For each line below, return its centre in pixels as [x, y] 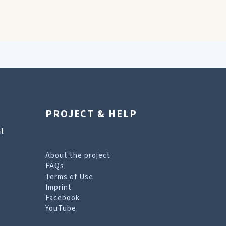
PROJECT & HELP [91, 114]
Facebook [62, 198]
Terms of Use [69, 177]
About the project [78, 156]
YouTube [61, 209]
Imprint [58, 187]
